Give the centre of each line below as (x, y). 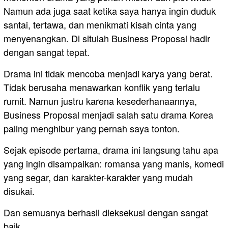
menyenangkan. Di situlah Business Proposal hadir (107, 38)
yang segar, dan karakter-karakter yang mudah (98, 177)
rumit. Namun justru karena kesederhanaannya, (100, 101)
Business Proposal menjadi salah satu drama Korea (108, 115)
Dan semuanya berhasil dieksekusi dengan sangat (106, 212)
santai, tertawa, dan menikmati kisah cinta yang (100, 25)
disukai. (19, 191)
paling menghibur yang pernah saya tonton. (92, 129)
